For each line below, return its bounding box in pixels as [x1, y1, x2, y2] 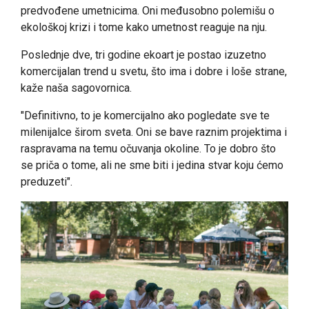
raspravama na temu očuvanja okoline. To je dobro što [21, 141, 276, 155]
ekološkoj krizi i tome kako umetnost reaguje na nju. [21, 20, 267, 34]
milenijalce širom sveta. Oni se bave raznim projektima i [21, 125, 287, 139]
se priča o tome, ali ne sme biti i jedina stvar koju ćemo [21, 158, 283, 172]
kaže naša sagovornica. [21, 81, 132, 94]
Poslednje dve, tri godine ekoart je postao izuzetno [21, 48, 266, 61]
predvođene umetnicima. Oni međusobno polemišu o [21, 3, 275, 17]
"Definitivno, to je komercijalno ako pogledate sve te [21, 108, 270, 122]
